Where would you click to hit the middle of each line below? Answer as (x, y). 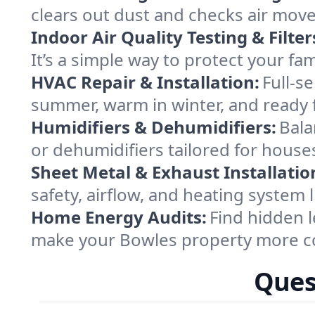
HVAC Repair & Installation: (145, 82)
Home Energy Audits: (119, 217)
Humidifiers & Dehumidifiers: (154, 127)
